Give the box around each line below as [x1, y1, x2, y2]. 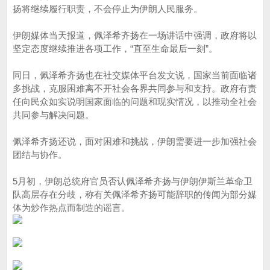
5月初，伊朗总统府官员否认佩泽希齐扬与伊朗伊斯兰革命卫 [13, 176, 253, 186]
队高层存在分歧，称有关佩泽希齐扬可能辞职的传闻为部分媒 [13, 189, 257, 199]
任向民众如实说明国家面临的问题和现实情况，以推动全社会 [13, 96, 257, 107]
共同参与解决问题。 [13, 110, 94, 120]
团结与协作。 [13, 149, 67, 160]
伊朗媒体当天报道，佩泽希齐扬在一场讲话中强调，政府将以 [13, 30, 257, 40]
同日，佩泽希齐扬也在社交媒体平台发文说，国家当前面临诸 [13, 70, 257, 80]
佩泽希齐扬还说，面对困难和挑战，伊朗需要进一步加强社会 [13, 136, 257, 146]
